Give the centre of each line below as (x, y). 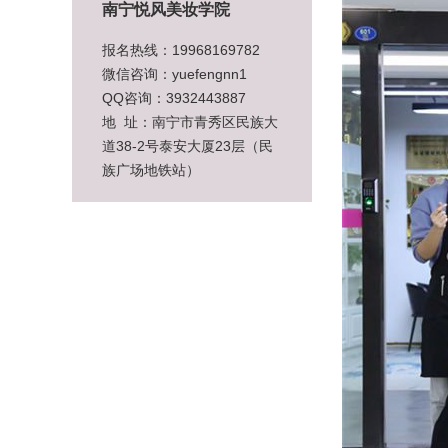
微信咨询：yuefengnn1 (174, 73)
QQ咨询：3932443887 (174, 97)
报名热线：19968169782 (181, 49)
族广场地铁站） (151, 169)
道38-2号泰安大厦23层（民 (187, 145)
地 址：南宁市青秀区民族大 (190, 121)
